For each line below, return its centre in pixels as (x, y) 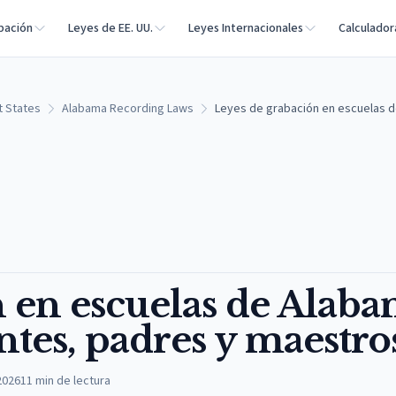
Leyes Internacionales (246, 28)
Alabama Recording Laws (128, 109)
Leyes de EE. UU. (110, 28)
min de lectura (73, 381)
